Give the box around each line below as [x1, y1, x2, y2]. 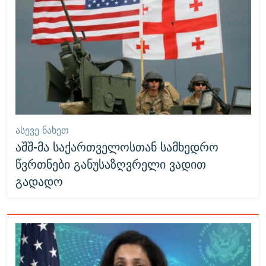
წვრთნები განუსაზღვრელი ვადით [15, 153, 206, 175]
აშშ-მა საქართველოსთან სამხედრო [15, 136, 218, 157]
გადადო [15, 170, 63, 192]
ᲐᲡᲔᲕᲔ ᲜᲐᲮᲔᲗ [15, 122, 69, 138]
